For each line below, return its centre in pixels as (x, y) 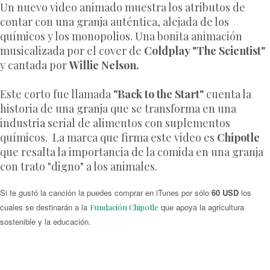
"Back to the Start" (159, 94)
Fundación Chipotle (124, 207)
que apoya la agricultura (201, 207)
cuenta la (228, 94)
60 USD (225, 192)
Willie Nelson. (104, 65)
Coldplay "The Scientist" (205, 50)
